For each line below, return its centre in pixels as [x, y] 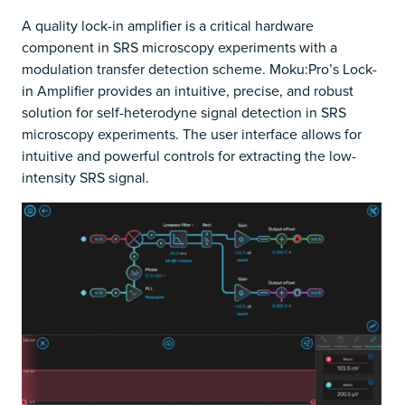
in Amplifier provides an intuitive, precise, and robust [188, 90]
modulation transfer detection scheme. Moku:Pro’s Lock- [199, 68]
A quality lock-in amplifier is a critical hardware [168, 25]
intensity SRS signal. [85, 177]
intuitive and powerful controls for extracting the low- [189, 155]
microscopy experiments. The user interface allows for [192, 133]
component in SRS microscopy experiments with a [179, 47]
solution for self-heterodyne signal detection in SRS [184, 112]
